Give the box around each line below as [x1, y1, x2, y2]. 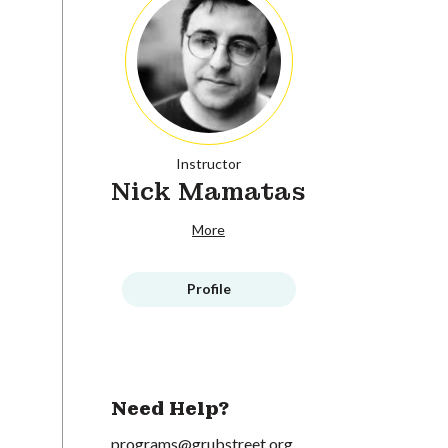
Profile [186, 280, 231, 297]
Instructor [176, 155, 241, 172]
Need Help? [111, 397, 229, 421]
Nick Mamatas [111, 176, 306, 207]
